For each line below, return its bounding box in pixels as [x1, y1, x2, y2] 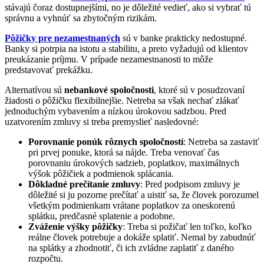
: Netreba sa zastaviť [183, 137, 259, 147]
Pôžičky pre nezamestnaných [5, 33, 120, 44]
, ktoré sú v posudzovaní [154, 85, 245, 95]
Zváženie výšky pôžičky [28, 222, 123, 232]
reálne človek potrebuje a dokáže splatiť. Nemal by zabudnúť [28, 232, 256, 243]
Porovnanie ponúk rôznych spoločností [28, 137, 183, 147]
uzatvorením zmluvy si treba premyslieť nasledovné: [5, 117, 199, 127]
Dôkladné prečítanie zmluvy [28, 179, 140, 190]
